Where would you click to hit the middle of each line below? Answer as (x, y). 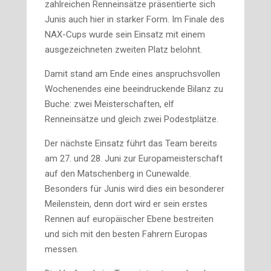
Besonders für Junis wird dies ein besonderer (135, 189)
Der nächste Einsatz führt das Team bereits (131, 143)
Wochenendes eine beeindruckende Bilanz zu (134, 89)
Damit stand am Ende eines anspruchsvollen (132, 74)
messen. (62, 249)
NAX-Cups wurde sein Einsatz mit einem (125, 34)
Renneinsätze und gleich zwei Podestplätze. (132, 119)
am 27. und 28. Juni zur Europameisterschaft (134, 158)
